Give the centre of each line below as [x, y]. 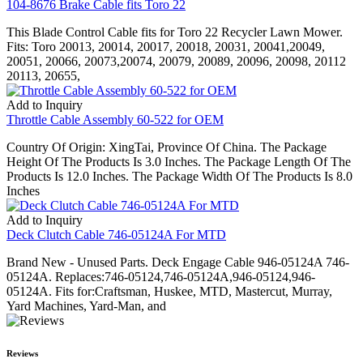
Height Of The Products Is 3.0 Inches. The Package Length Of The [179, 161]
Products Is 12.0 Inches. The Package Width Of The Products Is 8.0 [179, 176]
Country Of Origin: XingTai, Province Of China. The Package [167, 147]
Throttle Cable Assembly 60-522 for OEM [115, 119]
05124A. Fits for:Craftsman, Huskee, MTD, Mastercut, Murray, [169, 291]
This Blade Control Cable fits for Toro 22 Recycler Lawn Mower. [175, 32]
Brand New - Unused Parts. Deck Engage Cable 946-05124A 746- [178, 262]
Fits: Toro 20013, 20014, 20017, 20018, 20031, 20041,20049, [166, 46]
